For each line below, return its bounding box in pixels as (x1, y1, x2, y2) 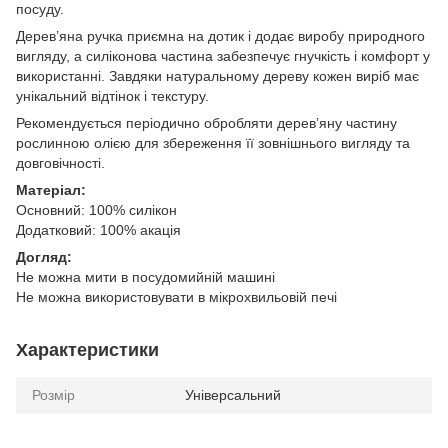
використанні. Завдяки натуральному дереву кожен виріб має (16, 68, 419, 84)
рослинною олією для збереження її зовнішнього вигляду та (16, 135, 410, 151)
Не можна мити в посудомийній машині (16, 269, 275, 285)
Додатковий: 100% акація (16, 222, 181, 238)
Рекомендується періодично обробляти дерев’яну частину (16, 115, 397, 131)
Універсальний (185, 387, 281, 403)
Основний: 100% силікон (16, 202, 177, 218)
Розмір (32, 387, 75, 403)
